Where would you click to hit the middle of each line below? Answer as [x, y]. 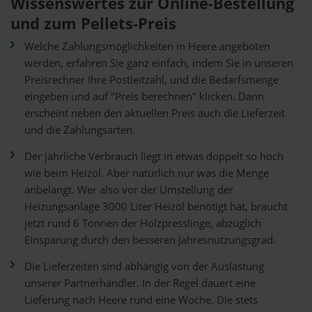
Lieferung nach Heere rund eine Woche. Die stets [141, 300]
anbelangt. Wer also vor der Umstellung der [129, 190]
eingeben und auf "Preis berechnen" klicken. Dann [144, 96]
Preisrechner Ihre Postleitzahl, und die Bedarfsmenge [151, 80]
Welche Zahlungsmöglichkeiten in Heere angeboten [147, 46]
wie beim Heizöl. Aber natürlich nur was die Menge [147, 173]
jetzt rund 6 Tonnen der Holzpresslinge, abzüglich [143, 223]
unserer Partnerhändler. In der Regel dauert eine [140, 283]
